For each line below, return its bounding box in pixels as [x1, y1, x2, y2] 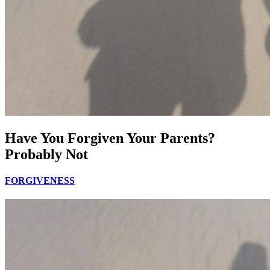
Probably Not [5, 146, 88, 162]
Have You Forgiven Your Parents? [5, 130, 215, 146]
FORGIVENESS [5, 175, 75, 186]
